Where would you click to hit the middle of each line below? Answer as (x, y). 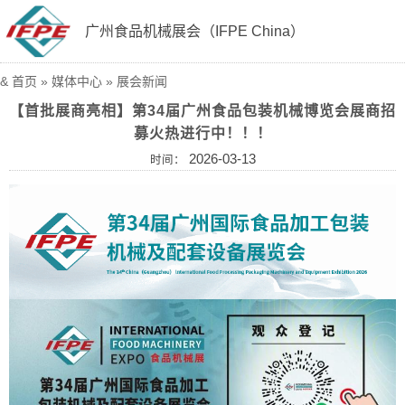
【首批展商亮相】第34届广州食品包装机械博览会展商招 (202, 111)
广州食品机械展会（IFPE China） (194, 31)
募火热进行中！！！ (202, 133)
